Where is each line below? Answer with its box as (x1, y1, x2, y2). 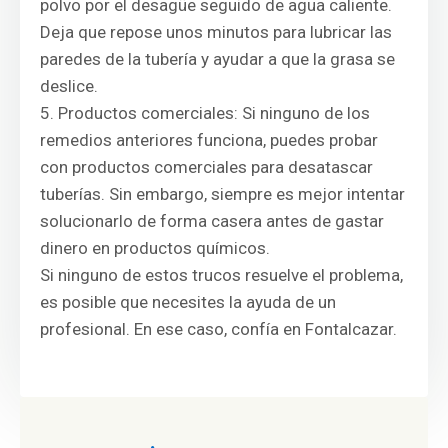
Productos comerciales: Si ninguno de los (58, 103, 370, 123)
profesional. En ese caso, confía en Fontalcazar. (40, 319, 397, 339)
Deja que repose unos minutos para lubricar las (40, 22, 392, 42)
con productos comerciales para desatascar (40, 157, 373, 177)
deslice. (40, 76, 98, 96)
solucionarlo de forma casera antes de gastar (40, 211, 384, 231)
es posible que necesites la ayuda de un (40, 292, 336, 312)
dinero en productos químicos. (40, 238, 270, 258)
